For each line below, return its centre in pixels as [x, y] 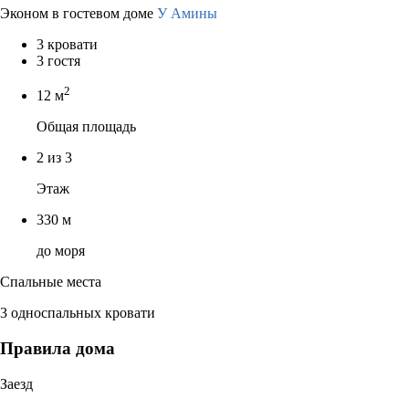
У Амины [187, 13]
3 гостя [58, 60]
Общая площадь [86, 127]
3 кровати [67, 44]
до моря [61, 251]
